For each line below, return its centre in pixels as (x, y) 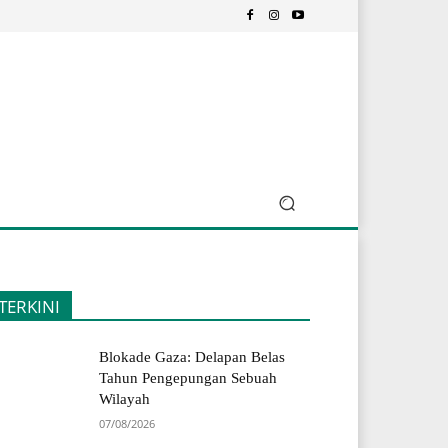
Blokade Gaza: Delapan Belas (192, 357)
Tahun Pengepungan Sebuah (188, 378)
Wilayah (125, 399)
